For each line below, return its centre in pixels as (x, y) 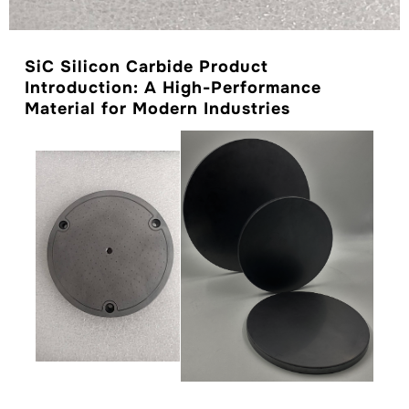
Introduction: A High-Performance (173, 88)
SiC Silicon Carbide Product (147, 67)
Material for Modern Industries (158, 109)
